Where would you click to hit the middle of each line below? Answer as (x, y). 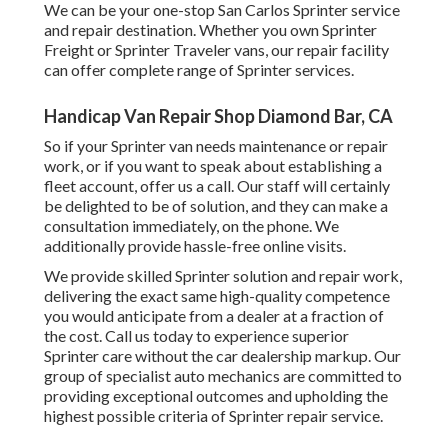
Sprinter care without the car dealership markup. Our (222, 356)
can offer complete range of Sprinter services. (199, 70)
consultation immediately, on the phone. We (191, 226)
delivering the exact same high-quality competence (217, 296)
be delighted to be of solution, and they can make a (216, 206)
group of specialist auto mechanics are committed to (223, 376)
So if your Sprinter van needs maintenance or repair (216, 146)
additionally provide (114, 246)
